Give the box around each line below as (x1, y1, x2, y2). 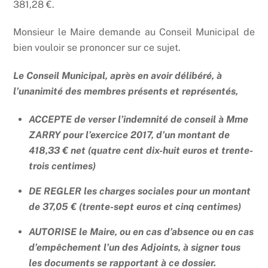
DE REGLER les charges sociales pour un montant (29, 185, 251, 197)
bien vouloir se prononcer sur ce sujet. (13, 42, 181, 54)
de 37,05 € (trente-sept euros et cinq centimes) (29, 200, 241, 212)
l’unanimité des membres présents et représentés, (13, 86, 239, 98)
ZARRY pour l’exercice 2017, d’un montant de (29, 129, 230, 141)
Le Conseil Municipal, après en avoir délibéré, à (13, 70, 223, 82)
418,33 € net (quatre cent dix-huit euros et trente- (29, 144, 253, 156)
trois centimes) (29, 160, 96, 172)
